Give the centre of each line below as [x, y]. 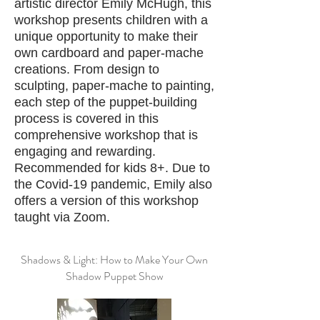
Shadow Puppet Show [114, 276]
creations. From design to [87, 69]
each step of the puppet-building [106, 102]
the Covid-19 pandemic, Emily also [113, 184]
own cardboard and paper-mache [109, 53]
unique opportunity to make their [106, 36]
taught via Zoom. [62, 217]
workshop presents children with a [111, 20]
